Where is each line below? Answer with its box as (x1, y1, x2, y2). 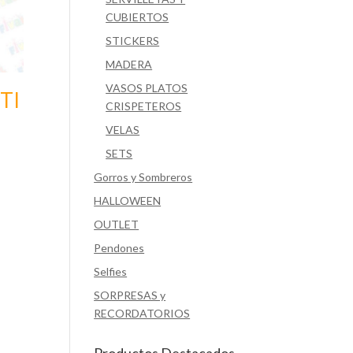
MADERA (106, 58, 153, 71)
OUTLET (94, 217, 139, 231)
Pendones (94, 241, 145, 255)
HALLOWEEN (94, 194, 162, 207)
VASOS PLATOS (106, 81, 188, 95)
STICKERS (106, 34, 160, 47)
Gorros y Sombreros (94, 170, 193, 184)
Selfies (94, 265, 128, 278)
